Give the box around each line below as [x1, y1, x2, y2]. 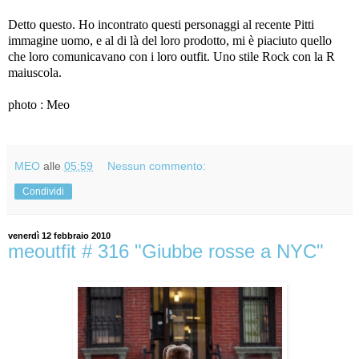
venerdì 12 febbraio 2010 [8, 231, 111, 241]
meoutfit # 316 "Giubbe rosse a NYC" [8, 240, 324, 263]
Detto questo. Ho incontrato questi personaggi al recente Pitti [8, 18, 314, 32]
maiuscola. [8, 66, 62, 80]
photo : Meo [8, 98, 70, 112]
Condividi [22, 186, 64, 198]
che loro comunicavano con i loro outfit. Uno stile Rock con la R [8, 50, 335, 64]
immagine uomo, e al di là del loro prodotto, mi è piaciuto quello [8, 34, 332, 48]
